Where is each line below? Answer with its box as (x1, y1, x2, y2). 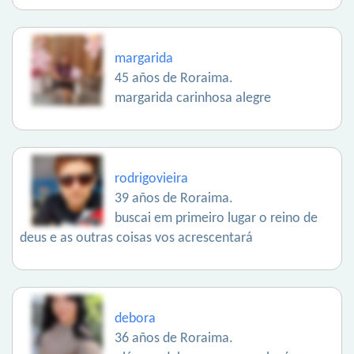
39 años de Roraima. (115, 191, 233, 207)
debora (115, 311, 156, 327)
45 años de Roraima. (115, 71, 233, 87)
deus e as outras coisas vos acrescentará (20, 231, 253, 247)
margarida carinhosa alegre (115, 91, 271, 107)
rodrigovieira (115, 171, 188, 187)
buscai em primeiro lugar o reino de (115, 211, 318, 227)
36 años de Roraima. (115, 331, 233, 347)
